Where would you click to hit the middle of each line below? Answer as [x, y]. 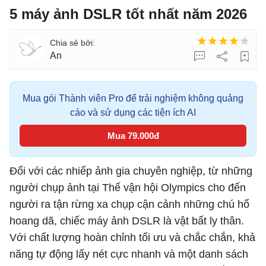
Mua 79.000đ [133, 136]
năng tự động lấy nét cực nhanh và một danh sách [129, 254]
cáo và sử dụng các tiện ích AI [133, 113]
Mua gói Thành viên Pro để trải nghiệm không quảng [133, 98]
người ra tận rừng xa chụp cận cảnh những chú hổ [129, 204]
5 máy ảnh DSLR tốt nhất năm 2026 [128, 14]
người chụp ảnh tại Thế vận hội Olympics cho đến [128, 188]
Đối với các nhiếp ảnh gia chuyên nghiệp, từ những [131, 171]
